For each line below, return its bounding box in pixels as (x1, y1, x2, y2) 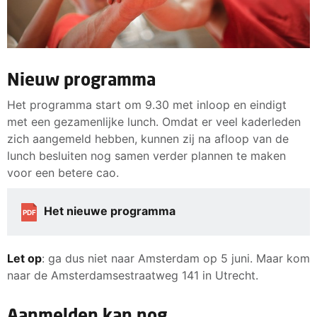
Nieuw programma (7, 68, 156, 89)
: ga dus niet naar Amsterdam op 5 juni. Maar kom (42, 250, 310, 265)
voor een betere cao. (7, 165, 119, 180)
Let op (7, 250, 42, 265)
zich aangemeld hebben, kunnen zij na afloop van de (7, 131, 289, 146)
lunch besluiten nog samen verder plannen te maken (7, 148, 286, 163)
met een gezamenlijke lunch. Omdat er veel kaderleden (7, 114, 301, 129)
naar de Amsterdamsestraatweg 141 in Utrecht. (7, 267, 258, 282)
